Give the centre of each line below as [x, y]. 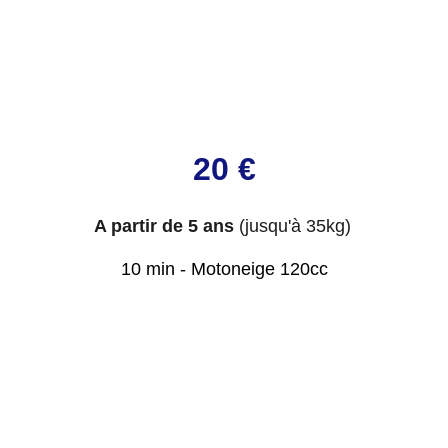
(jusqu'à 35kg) [294, 226]
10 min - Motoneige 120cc [224, 269]
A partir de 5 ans [163, 226]
